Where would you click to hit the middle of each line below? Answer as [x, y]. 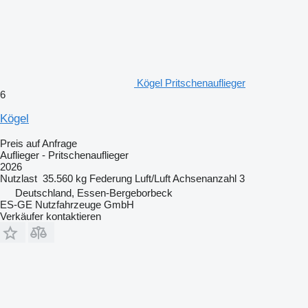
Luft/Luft [153, 178]
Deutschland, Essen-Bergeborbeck [94, 192]
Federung [111, 178]
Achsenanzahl [205, 178]
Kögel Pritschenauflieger [191, 82]
